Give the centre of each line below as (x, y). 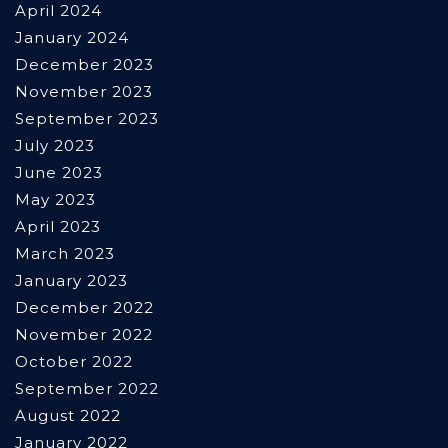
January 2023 (71, 281)
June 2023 (59, 173)
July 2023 (55, 146)
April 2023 (58, 227)
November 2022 (84, 335)
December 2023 (84, 65)
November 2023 (84, 92)
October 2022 (74, 362)
